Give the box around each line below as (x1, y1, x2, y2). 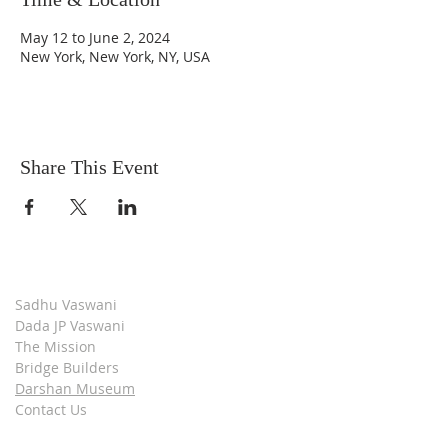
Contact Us (15, 400, 87, 419)
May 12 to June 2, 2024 (20, 28, 170, 47)
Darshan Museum (15, 379, 135, 398)
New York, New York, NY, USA (20, 47, 210, 66)
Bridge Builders (15, 358, 119, 377)
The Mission (15, 337, 96, 356)
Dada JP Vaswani (15, 316, 125, 335)
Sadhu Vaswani (15, 295, 117, 314)
